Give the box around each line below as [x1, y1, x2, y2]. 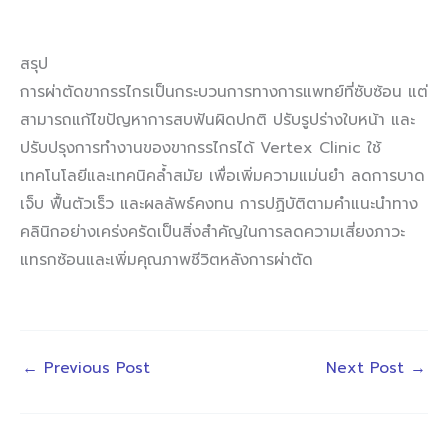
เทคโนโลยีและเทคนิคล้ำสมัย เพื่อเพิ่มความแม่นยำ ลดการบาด [20, 163, 425, 188]
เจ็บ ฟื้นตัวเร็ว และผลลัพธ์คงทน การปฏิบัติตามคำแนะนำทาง [20, 191, 418, 216]
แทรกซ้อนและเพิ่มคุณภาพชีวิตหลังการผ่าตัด [20, 247, 313, 272]
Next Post [326, 355, 410, 380]
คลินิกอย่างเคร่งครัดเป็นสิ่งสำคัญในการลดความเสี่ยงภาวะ [20, 219, 405, 244]
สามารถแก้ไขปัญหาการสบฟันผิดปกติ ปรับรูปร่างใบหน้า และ [20, 107, 415, 132]
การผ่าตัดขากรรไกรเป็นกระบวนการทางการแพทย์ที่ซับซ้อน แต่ [20, 79, 428, 104]
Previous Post [38, 355, 150, 380]
